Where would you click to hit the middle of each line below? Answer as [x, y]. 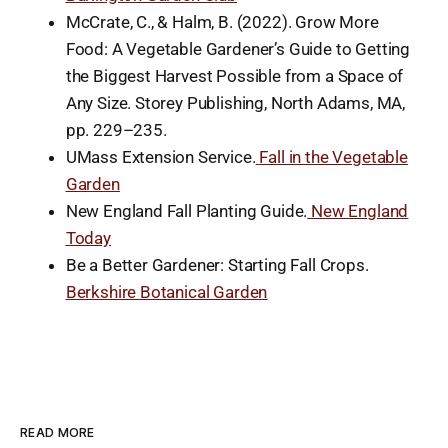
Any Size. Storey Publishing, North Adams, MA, [235, 102]
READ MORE [57, 432]
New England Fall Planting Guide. [186, 210]
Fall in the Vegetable [333, 156]
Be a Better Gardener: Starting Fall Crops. [217, 264]
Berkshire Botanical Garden [166, 291]
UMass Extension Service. [160, 156]
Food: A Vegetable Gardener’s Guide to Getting [238, 48]
